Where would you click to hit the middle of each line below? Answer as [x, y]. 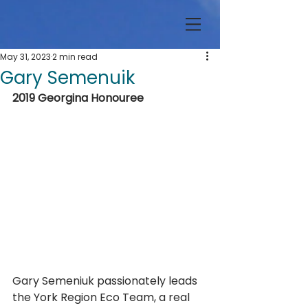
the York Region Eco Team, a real [102, 298]
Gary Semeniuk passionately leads [106, 281]
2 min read [75, 57]
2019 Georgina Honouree [78, 98]
